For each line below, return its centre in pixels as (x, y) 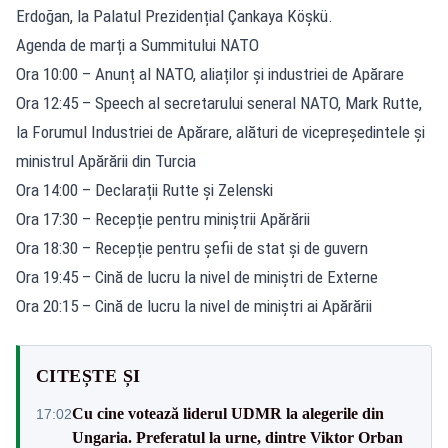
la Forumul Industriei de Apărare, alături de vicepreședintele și (220, 131)
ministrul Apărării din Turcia (106, 160)
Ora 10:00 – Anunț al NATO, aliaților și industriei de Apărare (210, 73)
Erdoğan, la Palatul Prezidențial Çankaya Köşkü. (174, 15)
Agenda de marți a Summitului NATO (137, 44)
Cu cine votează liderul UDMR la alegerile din (228, 413)
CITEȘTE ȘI (88, 375)
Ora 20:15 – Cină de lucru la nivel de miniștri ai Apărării (194, 305)
